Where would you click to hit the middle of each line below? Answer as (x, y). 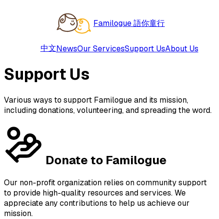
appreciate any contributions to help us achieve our (97, 203)
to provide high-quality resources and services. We (95, 193)
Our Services (101, 48)
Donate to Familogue (106, 160)
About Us (182, 48)
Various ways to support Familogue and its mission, (96, 100)
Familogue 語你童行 (129, 23)
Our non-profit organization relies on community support (105, 182)
